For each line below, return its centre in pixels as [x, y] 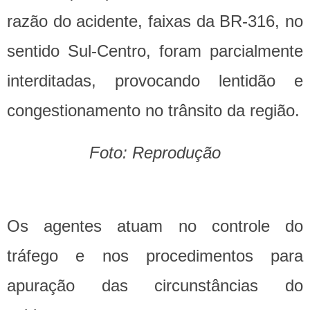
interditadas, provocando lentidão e [155, 81]
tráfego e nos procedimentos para [155, 256]
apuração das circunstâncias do [155, 286]
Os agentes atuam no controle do [155, 226]
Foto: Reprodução [155, 153]
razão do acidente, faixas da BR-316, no [155, 21]
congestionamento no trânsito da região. [153, 111]
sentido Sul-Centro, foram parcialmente [155, 51]
